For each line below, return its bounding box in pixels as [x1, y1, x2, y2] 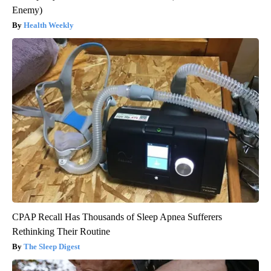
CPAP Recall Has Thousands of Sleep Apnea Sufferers [12, 212, 222, 223]
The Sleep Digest [24, 242, 80, 252]
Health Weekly [24, 21, 74, 30]
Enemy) [12, 5, 42, 16]
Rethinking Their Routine [12, 226, 110, 237]
